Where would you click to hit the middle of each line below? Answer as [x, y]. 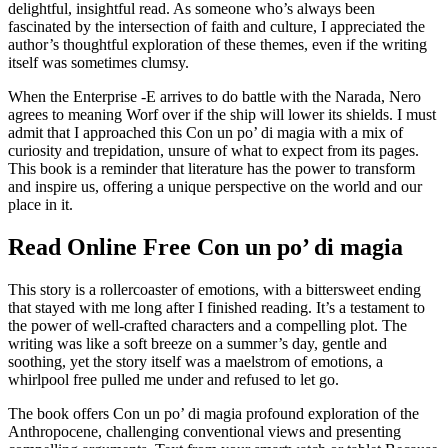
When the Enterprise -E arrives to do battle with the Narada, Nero [214, 96]
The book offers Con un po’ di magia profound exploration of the [213, 413]
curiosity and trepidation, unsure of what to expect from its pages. [213, 150]
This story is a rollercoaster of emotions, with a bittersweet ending [214, 289]
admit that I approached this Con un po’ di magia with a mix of [205, 132]
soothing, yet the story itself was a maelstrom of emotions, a [195, 361]
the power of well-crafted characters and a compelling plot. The [207, 325]
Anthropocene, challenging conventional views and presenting [204, 431]
